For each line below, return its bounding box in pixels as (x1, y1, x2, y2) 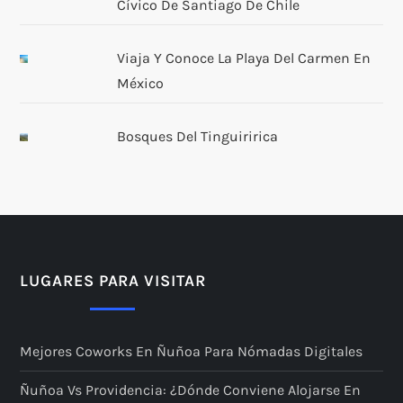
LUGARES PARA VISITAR (20, 270, 206, 291)
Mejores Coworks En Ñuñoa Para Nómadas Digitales (20, 342, 363, 360)
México (116, 74, 164, 92)
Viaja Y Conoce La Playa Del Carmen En (116, 49, 371, 67)
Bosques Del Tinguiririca (116, 127, 278, 145)
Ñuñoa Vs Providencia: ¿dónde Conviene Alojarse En (20, 381, 362, 399)
